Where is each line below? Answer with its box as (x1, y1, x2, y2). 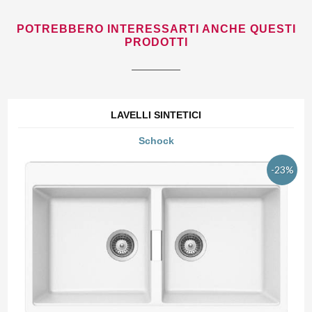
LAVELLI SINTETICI (111, 109, 201, 121)
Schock (138, 135, 174, 147)
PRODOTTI (124, 36, 188, 49)
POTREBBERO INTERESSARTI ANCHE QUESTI (16, 23, 296, 36)
